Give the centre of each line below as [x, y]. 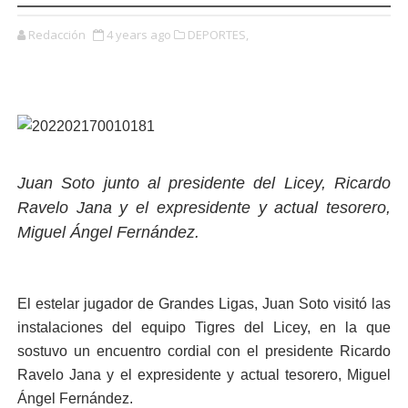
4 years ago [138, 35]
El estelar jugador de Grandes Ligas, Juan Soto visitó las [204, 304]
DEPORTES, [218, 35]
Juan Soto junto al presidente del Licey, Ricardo [204, 183]
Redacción [56, 35]
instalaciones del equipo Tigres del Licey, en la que [204, 327]
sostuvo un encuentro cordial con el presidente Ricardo [204, 351]
